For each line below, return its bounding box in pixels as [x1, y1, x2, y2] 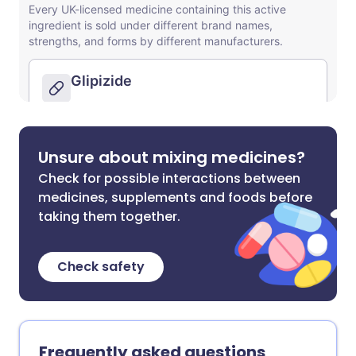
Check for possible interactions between [38, 169, 300, 188]
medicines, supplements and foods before [38, 188, 312, 207]
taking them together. [38, 207, 180, 226]
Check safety [57, 257, 145, 276]
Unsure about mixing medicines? [38, 146, 305, 168]
